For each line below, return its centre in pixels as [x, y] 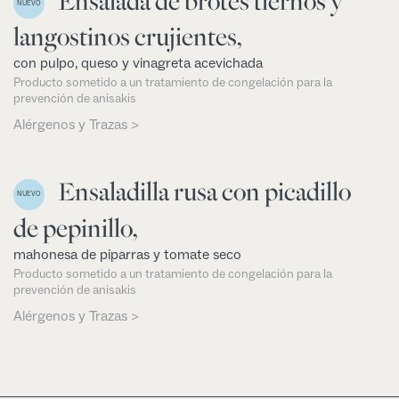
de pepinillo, [76, 228]
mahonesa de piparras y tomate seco [127, 254]
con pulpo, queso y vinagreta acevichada [138, 64]
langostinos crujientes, [128, 37]
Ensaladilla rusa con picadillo [204, 192]
